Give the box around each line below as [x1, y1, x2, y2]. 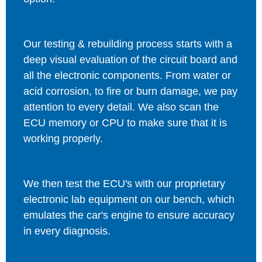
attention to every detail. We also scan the [23, 101, 219, 113]
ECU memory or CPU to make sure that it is [23, 116, 227, 129]
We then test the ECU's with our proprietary [23, 177, 225, 189]
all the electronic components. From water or [23, 69, 231, 81]
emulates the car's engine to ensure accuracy [23, 209, 235, 221]
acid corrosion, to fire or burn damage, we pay [23, 85, 237, 97]
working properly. [23, 132, 103, 144]
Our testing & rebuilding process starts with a [23, 37, 232, 50]
